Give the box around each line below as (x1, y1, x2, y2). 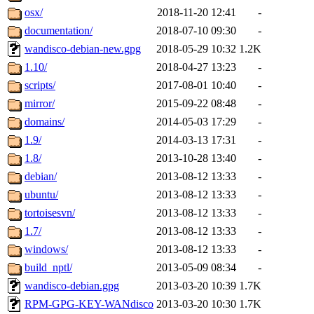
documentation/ (25, 25, 93, 37)
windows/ (25, 243, 68, 256)
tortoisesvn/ (25, 207, 75, 219)
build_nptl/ (25, 261, 72, 274)
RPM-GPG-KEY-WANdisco (25, 298, 153, 310)
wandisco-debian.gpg (25, 280, 119, 292)
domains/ (25, 116, 64, 128)
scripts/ (25, 79, 55, 92)
